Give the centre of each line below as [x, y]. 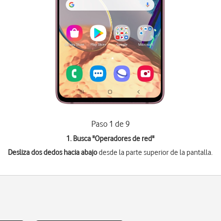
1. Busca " [81, 139]
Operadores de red [124, 139]
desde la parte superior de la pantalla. [155, 152]
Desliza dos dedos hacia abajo [53, 152]
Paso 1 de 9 [110, 124]
